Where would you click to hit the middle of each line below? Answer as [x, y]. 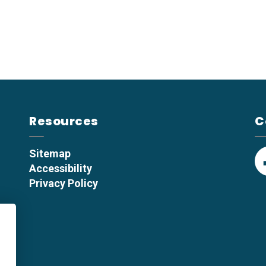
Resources [64, 121]
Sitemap [50, 153]
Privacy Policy [64, 183]
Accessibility [61, 168]
